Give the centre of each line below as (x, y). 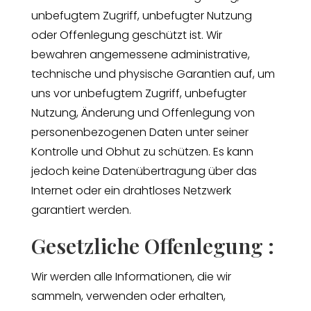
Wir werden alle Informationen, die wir (131, 276)
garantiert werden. (81, 210)
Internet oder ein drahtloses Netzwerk (131, 190)
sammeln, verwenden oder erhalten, (128, 296)
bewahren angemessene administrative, (140, 54)
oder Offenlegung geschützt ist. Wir (126, 35)
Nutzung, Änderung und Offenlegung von (143, 112)
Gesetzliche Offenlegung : (152, 245)
